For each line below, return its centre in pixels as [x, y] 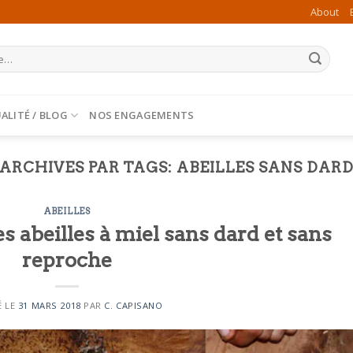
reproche [67, 259]
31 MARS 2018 [49, 305]
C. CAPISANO [134, 305]
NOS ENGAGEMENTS [142, 115]
